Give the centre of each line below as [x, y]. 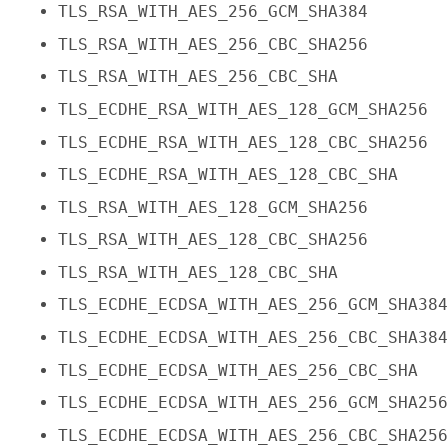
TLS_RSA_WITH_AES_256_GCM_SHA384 [213, 12]
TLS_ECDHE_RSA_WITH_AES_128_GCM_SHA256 [243, 109]
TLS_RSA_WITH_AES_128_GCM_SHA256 [213, 207]
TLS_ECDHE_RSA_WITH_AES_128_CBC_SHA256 [243, 142]
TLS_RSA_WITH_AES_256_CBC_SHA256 [213, 44]
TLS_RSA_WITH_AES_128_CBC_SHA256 [213, 240]
